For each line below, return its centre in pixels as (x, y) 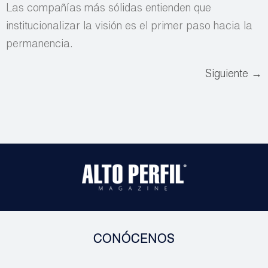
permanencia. (39, 45)
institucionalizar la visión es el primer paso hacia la (129, 27)
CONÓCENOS (134, 241)
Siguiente (228, 75)
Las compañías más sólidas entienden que (109, 9)
